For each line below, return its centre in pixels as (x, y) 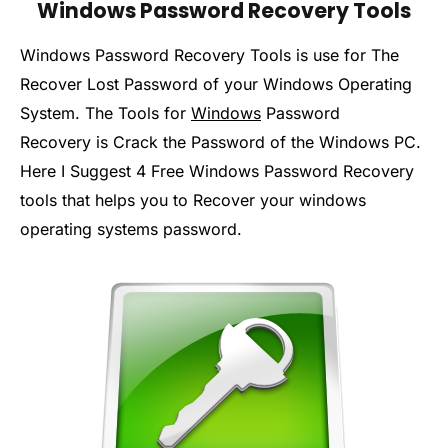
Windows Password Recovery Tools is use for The (209, 55)
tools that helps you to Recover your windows (193, 200)
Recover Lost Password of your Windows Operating (216, 84)
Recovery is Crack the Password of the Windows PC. (220, 142)
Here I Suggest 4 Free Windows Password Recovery (217, 171)
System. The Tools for (105, 113)
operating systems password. (131, 229)
